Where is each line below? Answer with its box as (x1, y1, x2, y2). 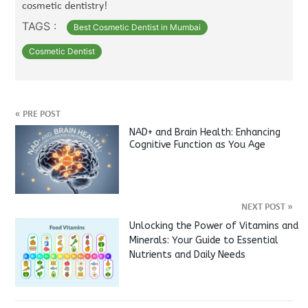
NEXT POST (241, 202, 287, 212)
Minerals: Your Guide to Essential (129, 234, 278, 246)
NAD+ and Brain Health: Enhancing (129, 126, 280, 138)
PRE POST (21, 109, 61, 120)
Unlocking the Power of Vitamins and (129, 220, 298, 232)
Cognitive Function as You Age (129, 139, 265, 151)
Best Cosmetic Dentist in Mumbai (74, 22, 201, 32)
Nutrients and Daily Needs (129, 249, 245, 261)
